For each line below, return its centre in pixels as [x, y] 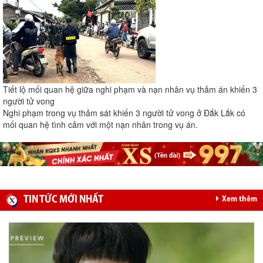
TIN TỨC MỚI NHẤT [63, 200]
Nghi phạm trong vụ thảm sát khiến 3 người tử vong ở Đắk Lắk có [124, 113]
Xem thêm [240, 200]
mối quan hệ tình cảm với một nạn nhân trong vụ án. [100, 125]
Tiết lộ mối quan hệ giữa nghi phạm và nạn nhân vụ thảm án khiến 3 [130, 90]
